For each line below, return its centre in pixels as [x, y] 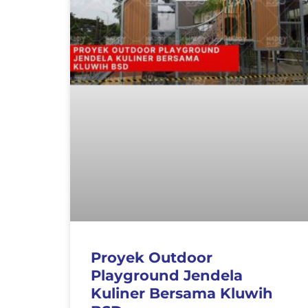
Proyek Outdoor [152, 257]
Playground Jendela [167, 275]
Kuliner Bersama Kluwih [182, 293]
